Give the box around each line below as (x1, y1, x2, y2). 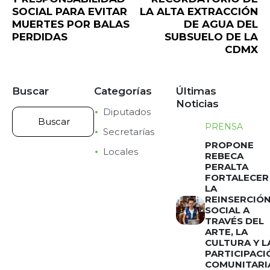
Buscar (12, 84, 49, 97)
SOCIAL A (204, 204, 250, 216)
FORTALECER (204, 171, 269, 183)
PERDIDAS (12, 30, 67, 43)
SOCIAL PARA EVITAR (12, 5, 127, 17)
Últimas (176, 84, 216, 97)
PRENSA (204, 121, 243, 132)
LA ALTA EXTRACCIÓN (140, 5, 258, 17)
